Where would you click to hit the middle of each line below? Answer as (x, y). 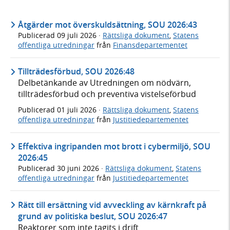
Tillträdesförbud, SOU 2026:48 (76, 72)
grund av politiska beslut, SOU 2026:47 (93, 216)
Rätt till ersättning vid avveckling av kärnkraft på (112, 205)
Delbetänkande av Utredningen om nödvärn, (104, 83)
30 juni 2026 (79, 168)
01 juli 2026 (78, 110)
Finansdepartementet (150, 45)
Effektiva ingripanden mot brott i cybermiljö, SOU (114, 147)
